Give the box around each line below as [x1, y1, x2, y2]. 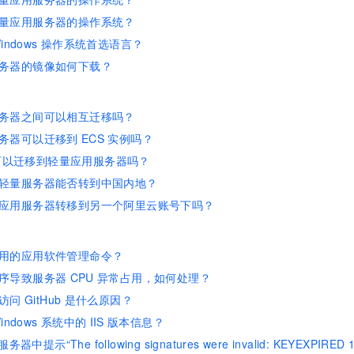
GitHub [24, 292, 62, 307]
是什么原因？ [64, 292, 133, 307]
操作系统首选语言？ [40, 36, 144, 51]
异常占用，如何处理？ [96, 269, 211, 285]
